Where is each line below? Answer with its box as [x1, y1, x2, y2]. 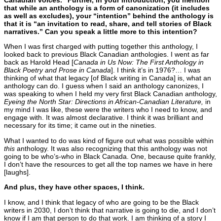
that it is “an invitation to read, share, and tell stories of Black [4, 20, 212, 28]
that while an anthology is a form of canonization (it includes [4, 4, 210, 12]
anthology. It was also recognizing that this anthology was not [15, 144, 207, 152]
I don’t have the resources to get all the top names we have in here [4, 160, 213, 168]
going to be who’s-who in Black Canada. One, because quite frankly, [4, 152, 216, 160]
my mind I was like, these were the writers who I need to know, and [4, 106, 212, 114]
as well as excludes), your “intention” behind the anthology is [4, 12, 214, 20]
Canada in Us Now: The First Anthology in [74, 58, 204, 67]
